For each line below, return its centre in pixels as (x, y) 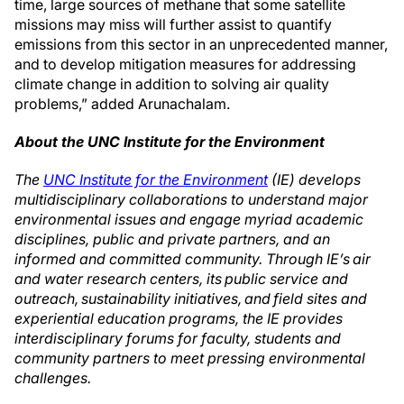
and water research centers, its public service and (181, 279)
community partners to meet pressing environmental (190, 358)
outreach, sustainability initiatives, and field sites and (191, 298)
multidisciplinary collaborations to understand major (191, 199)
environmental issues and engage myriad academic (189, 219)
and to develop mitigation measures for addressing (185, 64)
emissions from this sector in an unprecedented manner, (201, 44)
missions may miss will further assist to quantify (173, 24)
